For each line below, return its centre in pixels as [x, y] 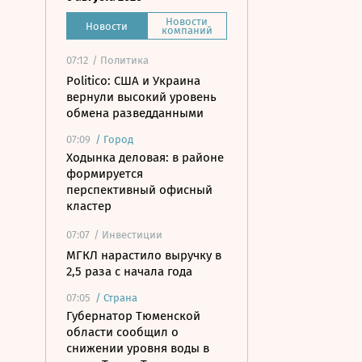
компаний [187, 30]
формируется [105, 174]
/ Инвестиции [128, 235]
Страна [120, 298]
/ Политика [120, 60]
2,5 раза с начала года [129, 271]
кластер [89, 206]
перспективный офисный [139, 190]
